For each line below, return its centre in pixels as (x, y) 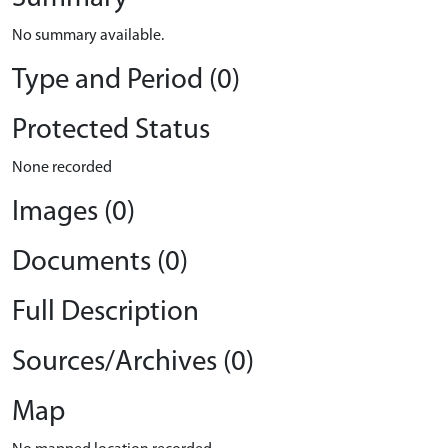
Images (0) (73, 212)
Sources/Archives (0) (133, 362)
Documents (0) (100, 262)
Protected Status (111, 130)
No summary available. (88, 36)
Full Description (105, 312)
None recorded (62, 168)
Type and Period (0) (126, 80)
